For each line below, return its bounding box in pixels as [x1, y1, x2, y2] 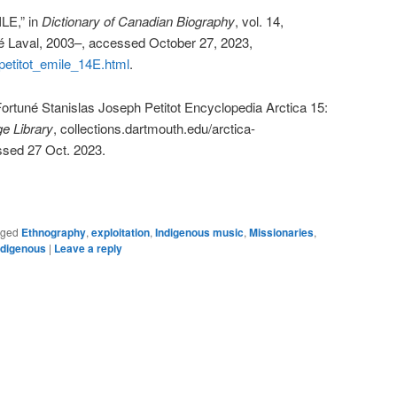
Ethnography [21, 224, 86, 241]
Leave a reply [54, 240, 122, 257]
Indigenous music [155, 224, 244, 241]
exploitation [91, 224, 150, 241]
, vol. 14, [235, 12, 284, 31]
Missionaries [249, 224, 314, 241]
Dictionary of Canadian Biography [42, 12, 235, 31]
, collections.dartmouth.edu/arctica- [53, 118, 255, 137]
